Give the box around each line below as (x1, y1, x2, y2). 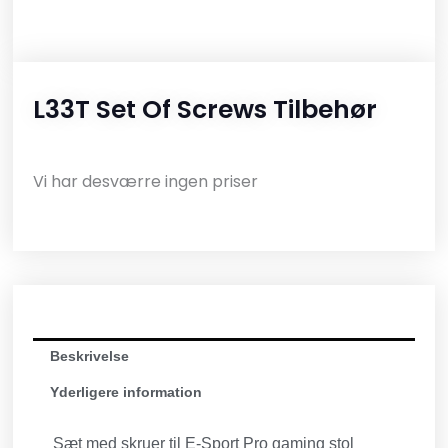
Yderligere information (50, 384, 203, 401)
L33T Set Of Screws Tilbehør (33, 91, 378, 127)
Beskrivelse (50, 348, 130, 365)
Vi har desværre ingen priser (33, 170, 259, 194)
